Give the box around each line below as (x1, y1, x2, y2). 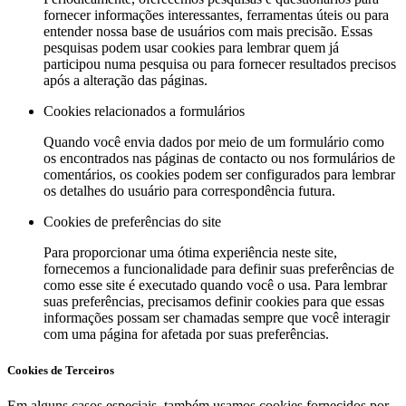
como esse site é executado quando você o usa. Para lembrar (43, 277, 387, 294)
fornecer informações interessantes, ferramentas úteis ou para (43, 7, 389, 24)
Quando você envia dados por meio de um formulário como (43, 134, 384, 150)
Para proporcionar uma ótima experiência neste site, (43, 245, 337, 261)
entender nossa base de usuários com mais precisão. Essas (43, 24, 372, 40)
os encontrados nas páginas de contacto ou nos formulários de (43, 150, 395, 167)
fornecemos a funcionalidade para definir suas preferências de (43, 261, 394, 277)
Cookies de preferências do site (43, 214, 221, 230)
